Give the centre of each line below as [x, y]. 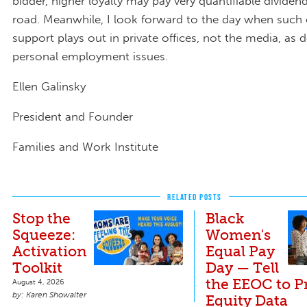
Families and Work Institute [85, 146]
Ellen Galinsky [49, 86]
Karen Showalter [56, 294]
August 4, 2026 [38, 281]
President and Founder [73, 116]
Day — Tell [242, 267]
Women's [238, 234]
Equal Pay [240, 251]
